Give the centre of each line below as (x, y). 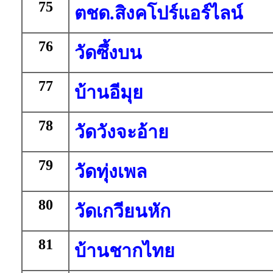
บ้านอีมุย (109, 92)
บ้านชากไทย (125, 251)
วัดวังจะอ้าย (122, 132)
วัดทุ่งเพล (111, 172)
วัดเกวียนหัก (122, 211)
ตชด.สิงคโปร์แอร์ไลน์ (159, 13)
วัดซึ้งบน (108, 53)
